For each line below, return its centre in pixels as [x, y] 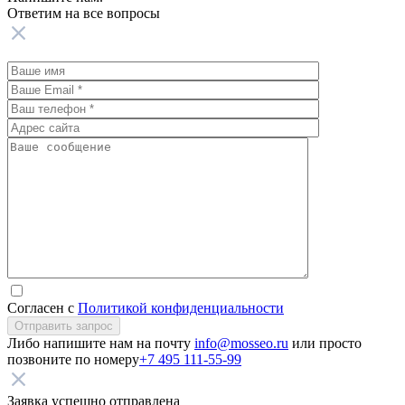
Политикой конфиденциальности [181, 308]
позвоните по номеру [73, 360]
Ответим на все [55, 14]
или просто [325, 344]
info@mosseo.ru [241, 344]
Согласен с [42, 308]
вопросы [132, 14]
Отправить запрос [64, 326]
